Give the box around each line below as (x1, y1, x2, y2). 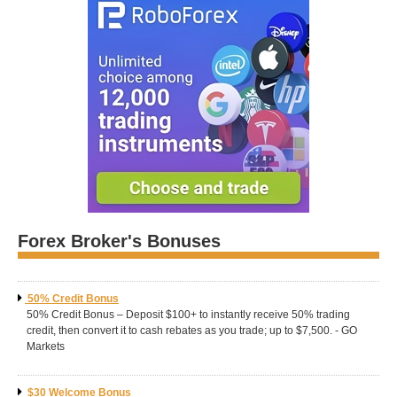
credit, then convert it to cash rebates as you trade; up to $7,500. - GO (27, 324, 357, 337)
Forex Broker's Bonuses (18, 231, 221, 251)
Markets (27, 340, 65, 353)
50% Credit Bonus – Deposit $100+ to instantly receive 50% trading (27, 308, 350, 321)
